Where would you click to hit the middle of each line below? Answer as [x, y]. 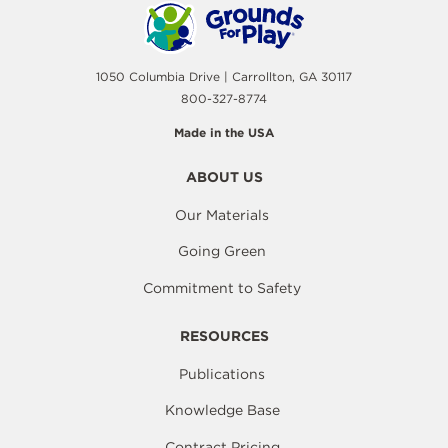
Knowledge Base [222, 410]
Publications [222, 373]
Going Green [222, 251]
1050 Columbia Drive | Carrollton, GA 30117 [224, 76]
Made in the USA [224, 132]
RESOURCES [224, 335]
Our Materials [222, 214]
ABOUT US [224, 176]
